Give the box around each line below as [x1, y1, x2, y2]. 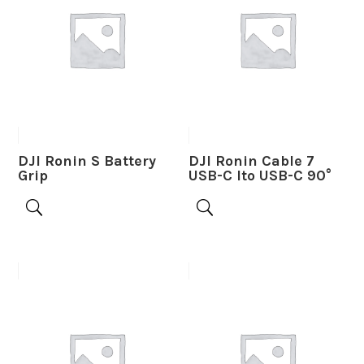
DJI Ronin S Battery [18, 152, 157, 171]
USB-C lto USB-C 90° [188, 167, 332, 185]
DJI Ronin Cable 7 [188, 152, 315, 171]
